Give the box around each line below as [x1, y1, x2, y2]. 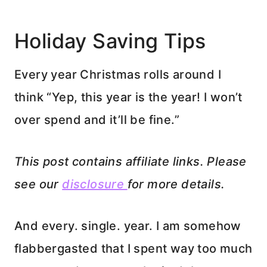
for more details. [127, 177, 225, 191]
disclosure [62, 177, 128, 191]
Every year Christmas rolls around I [14, 67, 221, 82]
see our [14, 177, 63, 191]
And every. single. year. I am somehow [14, 219, 241, 233]
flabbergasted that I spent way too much [14, 241, 253, 256]
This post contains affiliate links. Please [14, 154, 247, 169]
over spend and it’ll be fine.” [14, 113, 179, 127]
